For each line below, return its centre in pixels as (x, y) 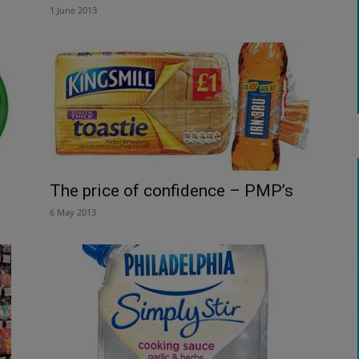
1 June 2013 (73, 10)
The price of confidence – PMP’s (171, 190)
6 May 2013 (73, 212)
